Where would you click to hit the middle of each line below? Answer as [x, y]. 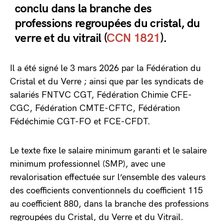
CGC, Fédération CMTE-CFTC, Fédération [95, 108]
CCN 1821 [133, 38]
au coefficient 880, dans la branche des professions [109, 204]
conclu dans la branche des [83, 9]
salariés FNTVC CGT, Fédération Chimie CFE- [101, 95]
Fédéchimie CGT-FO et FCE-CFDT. [80, 122]
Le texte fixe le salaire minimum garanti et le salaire [108, 151]
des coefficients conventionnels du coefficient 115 [106, 191]
